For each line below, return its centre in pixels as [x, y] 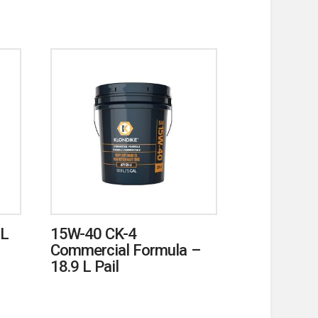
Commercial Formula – [125, 250]
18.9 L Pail [84, 267]
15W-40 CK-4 [93, 234]
